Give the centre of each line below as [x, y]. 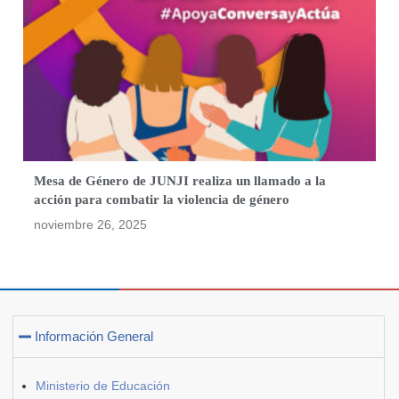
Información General [94, 336]
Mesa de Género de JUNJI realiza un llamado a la [180, 181]
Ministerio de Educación [103, 386]
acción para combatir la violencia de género [162, 199]
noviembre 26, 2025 [91, 224]
